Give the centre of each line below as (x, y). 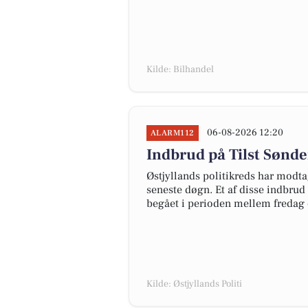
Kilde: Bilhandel (180, 69)
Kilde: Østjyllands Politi (194, 284)
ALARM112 (173, 133)
